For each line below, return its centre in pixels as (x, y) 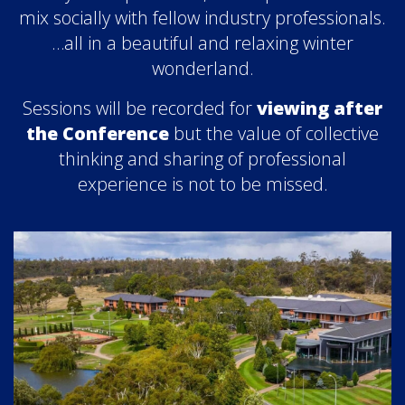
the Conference (98, 133)
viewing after (320, 108)
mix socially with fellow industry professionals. (202, 18)
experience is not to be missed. (202, 184)
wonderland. (202, 68)
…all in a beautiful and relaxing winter (202, 43)
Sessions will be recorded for (140, 108)
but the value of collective (274, 133)
